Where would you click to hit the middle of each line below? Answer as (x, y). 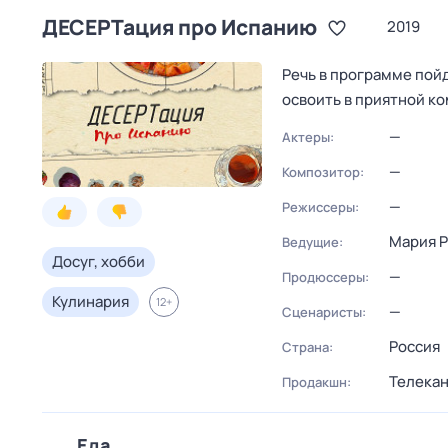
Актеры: (308, 137)
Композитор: (323, 172)
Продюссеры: (325, 277)
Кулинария (90, 301)
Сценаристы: (324, 312)
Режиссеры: (320, 207)
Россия (414, 346)
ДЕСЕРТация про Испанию (179, 27)
